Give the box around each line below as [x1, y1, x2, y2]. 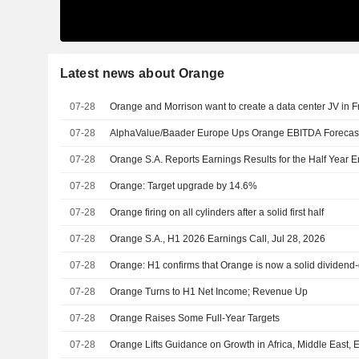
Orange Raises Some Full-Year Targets [110, 312, 280, 324]
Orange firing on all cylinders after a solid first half [110, 206, 325, 218]
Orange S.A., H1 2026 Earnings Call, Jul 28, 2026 [110, 232, 326, 244]
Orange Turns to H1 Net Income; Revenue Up [110, 285, 309, 297]
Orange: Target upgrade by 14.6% [110, 179, 258, 192]
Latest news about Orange [59, 66, 225, 80]
